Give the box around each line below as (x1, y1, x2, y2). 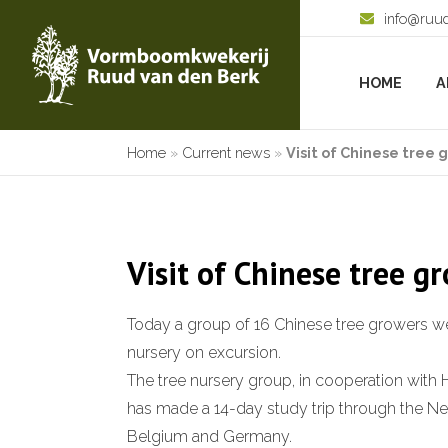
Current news (182, 144, 270, 161)
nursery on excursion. (127, 343, 281, 362)
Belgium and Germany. (127, 427, 292, 446)
